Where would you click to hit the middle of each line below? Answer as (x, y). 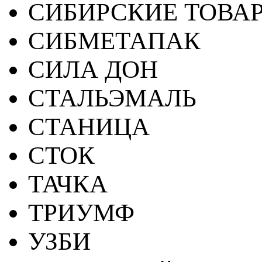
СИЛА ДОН (93, 69)
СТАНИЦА (89, 127)
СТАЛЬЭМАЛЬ (112, 98)
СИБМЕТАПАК (114, 41)
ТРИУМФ (81, 213)
